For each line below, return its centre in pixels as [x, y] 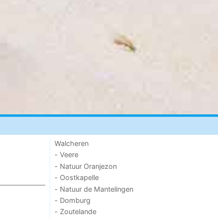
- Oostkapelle [77, 178]
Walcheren [72, 144]
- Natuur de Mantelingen [94, 189]
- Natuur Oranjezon [86, 166]
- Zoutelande [76, 212]
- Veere [67, 155]
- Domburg [73, 200]
